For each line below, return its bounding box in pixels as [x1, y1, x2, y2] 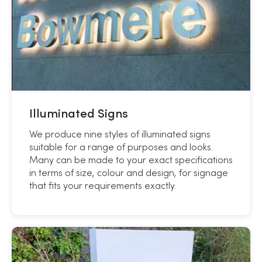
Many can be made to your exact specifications [29, 153, 233, 166]
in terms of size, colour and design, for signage [29, 166, 228, 178]
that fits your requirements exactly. [29, 179, 176, 191]
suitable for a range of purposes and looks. [29, 140, 213, 153]
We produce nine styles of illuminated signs [29, 127, 211, 140]
